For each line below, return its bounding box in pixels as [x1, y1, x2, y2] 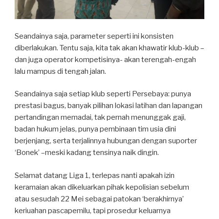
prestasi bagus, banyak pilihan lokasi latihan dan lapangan [15, 101, 202, 110]
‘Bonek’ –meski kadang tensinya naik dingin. [15, 148, 159, 157]
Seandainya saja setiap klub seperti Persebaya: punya [15, 89, 191, 99]
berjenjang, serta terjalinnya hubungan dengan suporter [15, 136, 197, 146]
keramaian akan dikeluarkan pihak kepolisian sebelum [15, 182, 189, 192]
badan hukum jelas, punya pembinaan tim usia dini [15, 125, 176, 134]
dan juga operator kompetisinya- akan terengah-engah [15, 55, 196, 64]
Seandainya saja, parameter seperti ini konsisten [15, 31, 174, 41]
